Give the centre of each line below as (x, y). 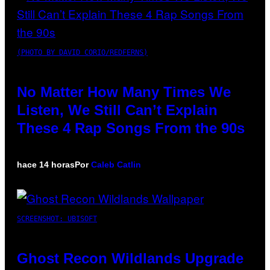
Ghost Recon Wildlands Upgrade (130, 258)
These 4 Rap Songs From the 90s (131, 128)
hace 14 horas (46, 164)
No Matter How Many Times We (124, 92)
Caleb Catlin (116, 164)
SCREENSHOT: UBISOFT (57, 218)
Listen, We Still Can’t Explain (117, 110)
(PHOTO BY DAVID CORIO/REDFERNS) (82, 52)
